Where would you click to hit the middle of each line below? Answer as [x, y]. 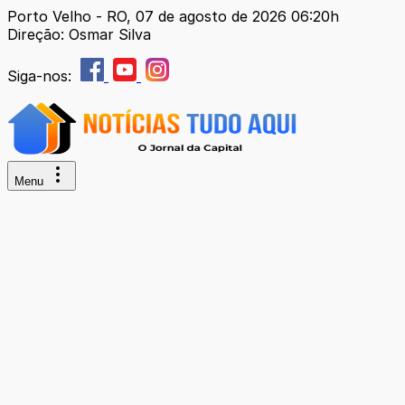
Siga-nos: [42, 76]
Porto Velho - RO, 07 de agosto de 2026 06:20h [173, 16]
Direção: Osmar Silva [79, 34]
